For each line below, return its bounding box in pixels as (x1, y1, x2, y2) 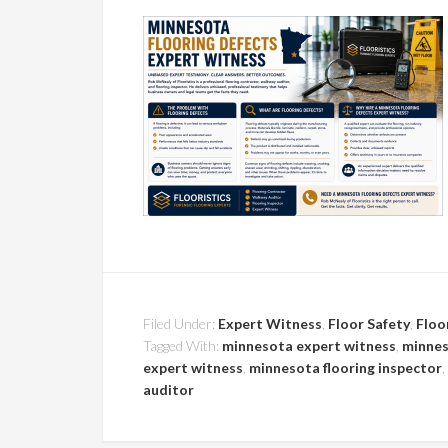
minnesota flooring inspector (249, 359, 442, 376)
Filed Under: (143, 315, 218, 332)
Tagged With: (143, 337, 222, 354)
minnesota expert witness (222, 337, 396, 354)
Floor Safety (328, 315, 410, 332)
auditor (143, 381, 194, 398)
